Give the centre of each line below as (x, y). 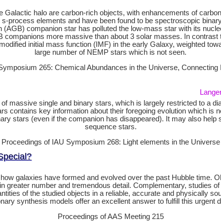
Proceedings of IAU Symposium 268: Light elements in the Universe (110, 142)
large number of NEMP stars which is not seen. (110, 52)
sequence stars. (110, 127)
